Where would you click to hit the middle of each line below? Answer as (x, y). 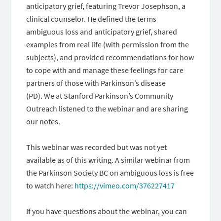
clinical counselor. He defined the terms (92, 19)
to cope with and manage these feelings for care (105, 70)
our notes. (45, 121)
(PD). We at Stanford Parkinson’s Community (100, 96)
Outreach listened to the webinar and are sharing (107, 109)
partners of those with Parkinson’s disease (96, 83)
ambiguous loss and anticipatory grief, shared (102, 32)
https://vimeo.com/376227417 (125, 185)
